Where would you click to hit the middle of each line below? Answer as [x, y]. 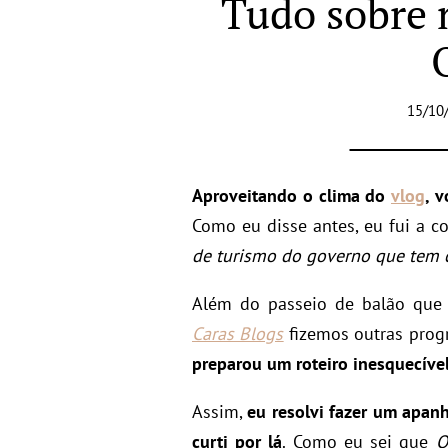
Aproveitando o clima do [291, 195]
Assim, [220, 411]
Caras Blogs [238, 333]
